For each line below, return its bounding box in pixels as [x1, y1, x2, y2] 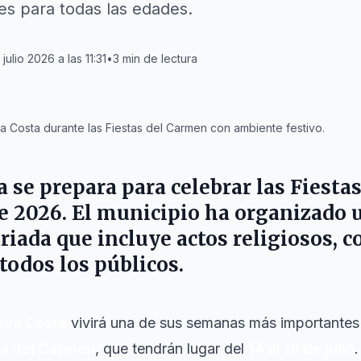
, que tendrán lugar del [95, 340, 248, 357]
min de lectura [122, 52, 197, 65]
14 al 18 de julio [248, 340, 355, 357]
